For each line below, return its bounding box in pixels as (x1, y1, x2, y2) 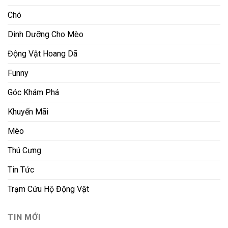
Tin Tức (8, 164, 34, 175)
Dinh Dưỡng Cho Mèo (8, 29, 83, 39)
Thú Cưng (8, 145, 41, 155)
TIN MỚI (8, 212, 41, 222)
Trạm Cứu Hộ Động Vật (8, 184, 89, 194)
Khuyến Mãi (8, 106, 48, 117)
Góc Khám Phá (8, 87, 59, 97)
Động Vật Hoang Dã (8, 48, 77, 59)
